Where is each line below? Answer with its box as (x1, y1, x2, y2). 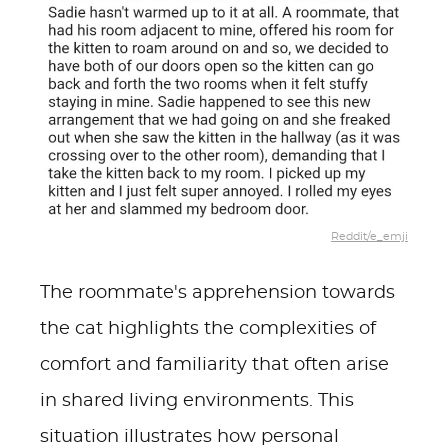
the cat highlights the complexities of (40, 320, 376, 338)
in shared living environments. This (40, 392, 354, 410)
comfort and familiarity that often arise (40, 356, 389, 374)
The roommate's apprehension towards (40, 284, 395, 302)
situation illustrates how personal (40, 428, 339, 446)
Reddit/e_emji (331, 231, 408, 243)
